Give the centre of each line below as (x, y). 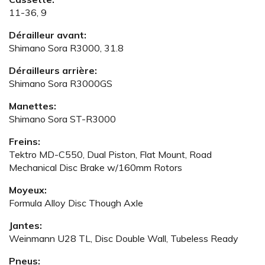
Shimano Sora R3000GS (61, 83)
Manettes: (33, 106)
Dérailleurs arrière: (53, 70)
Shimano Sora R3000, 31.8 (66, 48)
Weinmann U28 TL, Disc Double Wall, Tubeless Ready (124, 238)
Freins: (25, 141)
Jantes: (25, 225)
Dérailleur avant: (48, 35)
